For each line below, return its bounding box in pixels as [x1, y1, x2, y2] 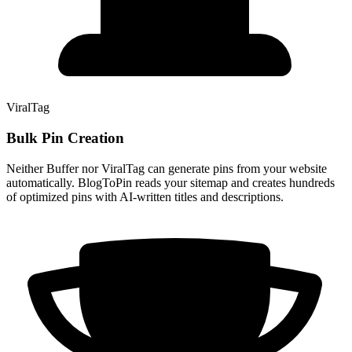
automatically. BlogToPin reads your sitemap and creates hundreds [6, 175, 335, 189]
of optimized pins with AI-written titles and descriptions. [6, 189, 284, 203]
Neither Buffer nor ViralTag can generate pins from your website [6, 161, 327, 175]
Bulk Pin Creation [6, 130, 124, 147]
